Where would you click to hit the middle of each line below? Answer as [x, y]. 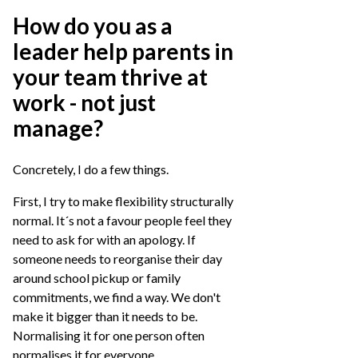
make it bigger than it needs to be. [105, 316]
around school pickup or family [97, 278]
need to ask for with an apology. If [104, 239]
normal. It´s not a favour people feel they [122, 220]
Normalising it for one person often [109, 335]
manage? [58, 128]
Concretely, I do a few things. [91, 169]
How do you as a [93, 26]
